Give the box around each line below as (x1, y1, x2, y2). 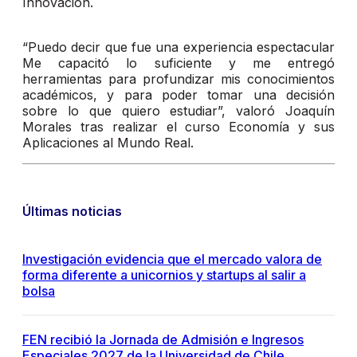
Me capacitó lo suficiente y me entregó (22, 55, 335, 72)
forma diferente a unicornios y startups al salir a (22, 267, 306, 284)
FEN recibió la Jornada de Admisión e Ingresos (22, 331, 304, 348)
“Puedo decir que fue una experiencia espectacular (22, 39, 335, 56)
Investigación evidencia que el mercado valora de (22, 251, 322, 268)
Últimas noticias (22, 203, 122, 220)
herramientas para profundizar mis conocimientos (22, 71, 335, 88)
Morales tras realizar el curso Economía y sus (22, 119, 335, 135)
